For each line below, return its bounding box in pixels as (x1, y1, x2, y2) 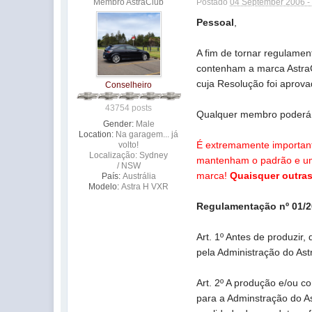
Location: (79, 130, 114, 139)
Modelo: (88, 182, 120, 192)
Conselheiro (105, 80, 153, 90)
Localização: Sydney (89, 150, 169, 160)
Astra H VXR (121, 182, 169, 192)
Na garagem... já (116, 130, 179, 139)
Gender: (102, 119, 134, 129)
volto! (118, 140, 139, 150)
